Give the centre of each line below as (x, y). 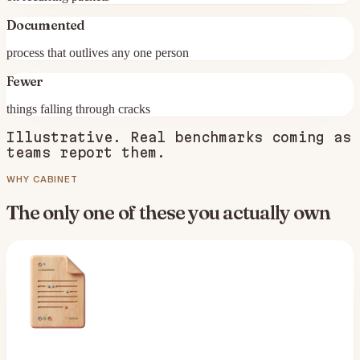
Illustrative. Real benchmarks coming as (179, 137)
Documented (46, 25)
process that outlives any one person (98, 53)
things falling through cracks (78, 109)
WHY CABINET (43, 179)
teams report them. (86, 153)
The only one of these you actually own (169, 213)
